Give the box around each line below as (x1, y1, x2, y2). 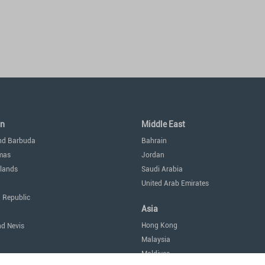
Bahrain (141, 137, 167, 145)
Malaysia (141, 235, 170, 244)
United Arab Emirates (141, 179, 209, 188)
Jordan (141, 151, 164, 159)
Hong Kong (141, 221, 177, 230)
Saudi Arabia (141, 165, 183, 173)
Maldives (141, 250, 170, 258)
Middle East (141, 119, 185, 129)
